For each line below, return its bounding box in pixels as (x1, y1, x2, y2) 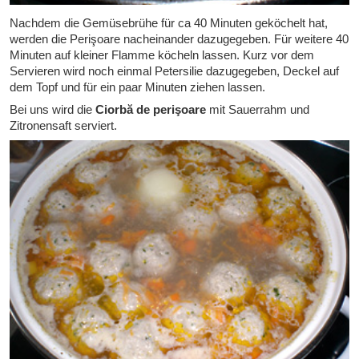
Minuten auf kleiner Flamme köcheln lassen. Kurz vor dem (10, 48, 314, 63)
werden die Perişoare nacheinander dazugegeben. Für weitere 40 (10, 32, 349, 46)
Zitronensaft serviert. (10, 119, 117, 133)
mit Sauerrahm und (206, 103, 309, 117)
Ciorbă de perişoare (95, 103, 206, 117)
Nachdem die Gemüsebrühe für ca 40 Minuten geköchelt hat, (10, 16, 328, 30)
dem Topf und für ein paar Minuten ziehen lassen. (10, 80, 265, 95)
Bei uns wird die (10, 103, 95, 117)
